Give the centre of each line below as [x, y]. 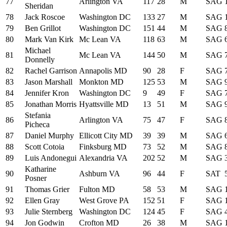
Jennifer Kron [47, 93]
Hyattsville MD [104, 104]
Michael [38, 50]
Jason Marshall [49, 82]
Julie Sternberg [49, 211]
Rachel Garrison [51, 70]
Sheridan [39, 6]
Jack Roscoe [45, 17]
